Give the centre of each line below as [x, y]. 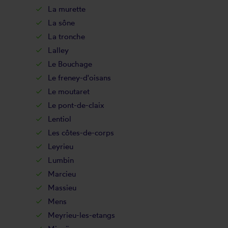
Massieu [62, 188]
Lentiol [59, 119]
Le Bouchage [70, 64]
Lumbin [61, 160]
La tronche [66, 36]
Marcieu [62, 174]
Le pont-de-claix [76, 105]
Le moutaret [68, 91]
